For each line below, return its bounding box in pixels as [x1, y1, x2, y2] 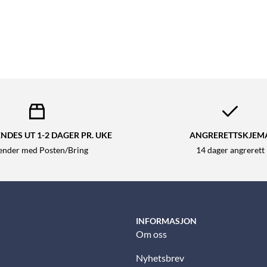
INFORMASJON [136, 216, 197, 226]
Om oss [136, 228, 167, 240]
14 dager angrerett [195, 145, 265, 156]
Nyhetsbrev [136, 252, 184, 264]
